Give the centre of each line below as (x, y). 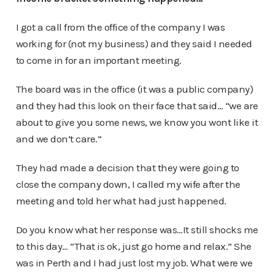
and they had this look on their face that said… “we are (137, 106)
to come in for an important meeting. (99, 60)
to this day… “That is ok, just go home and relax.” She (134, 246)
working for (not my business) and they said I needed (134, 44)
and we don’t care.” (58, 139)
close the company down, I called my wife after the (128, 184)
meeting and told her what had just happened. (121, 201)
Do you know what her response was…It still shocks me (137, 230)
